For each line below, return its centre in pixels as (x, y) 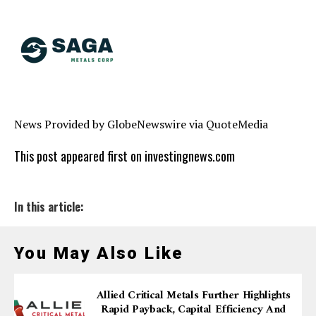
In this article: (49, 206)
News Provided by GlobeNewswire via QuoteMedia (141, 124)
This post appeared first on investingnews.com (124, 156)
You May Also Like (99, 253)
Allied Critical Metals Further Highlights (193, 295)
